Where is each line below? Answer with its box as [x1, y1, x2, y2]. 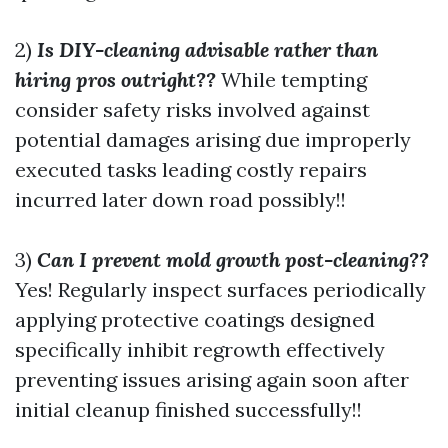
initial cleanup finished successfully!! [15, 397, 362, 422]
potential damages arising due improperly [15, 127, 411, 152]
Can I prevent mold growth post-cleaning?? [37, 247, 429, 272]
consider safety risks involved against [15, 97, 370, 122]
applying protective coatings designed [15, 307, 375, 332]
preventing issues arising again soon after [15, 367, 409, 392]
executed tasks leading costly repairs [15, 157, 367, 182]
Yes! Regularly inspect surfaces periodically [15, 277, 426, 302]
